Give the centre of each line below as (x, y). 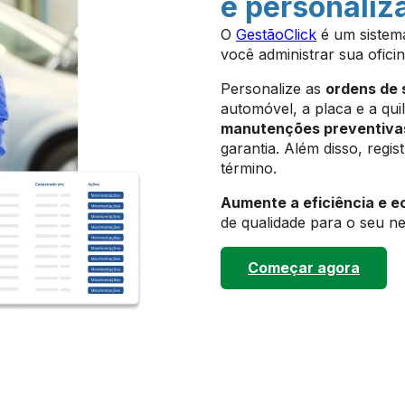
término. (249, 168)
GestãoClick (276, 34)
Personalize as (273, 89)
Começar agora (304, 268)
